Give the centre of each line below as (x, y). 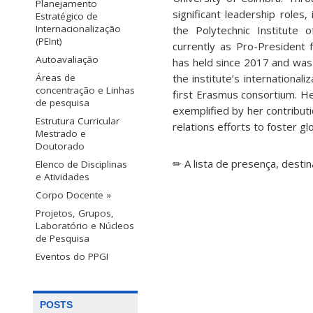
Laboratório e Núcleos (85, 225)
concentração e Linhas (85, 90)
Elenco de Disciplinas (81, 164)
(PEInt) (49, 41)
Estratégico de (67, 16)
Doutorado (60, 146)
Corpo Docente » (73, 195)
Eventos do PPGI (72, 256)
